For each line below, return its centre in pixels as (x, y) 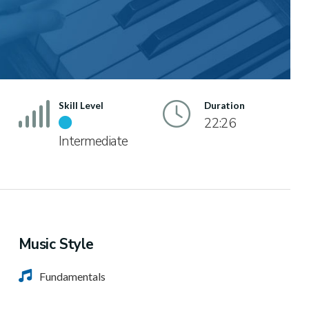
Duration (224, 106)
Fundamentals (72, 277)
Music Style (56, 245)
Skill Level (81, 106)
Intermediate (93, 141)
